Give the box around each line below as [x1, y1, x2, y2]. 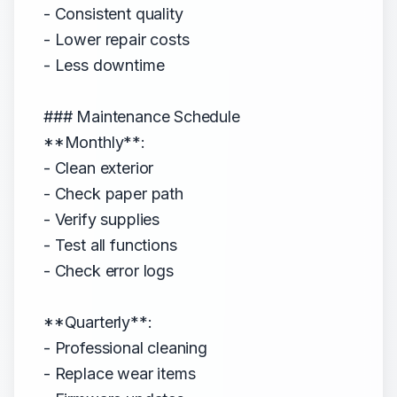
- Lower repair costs [43, 30, 190, 49]
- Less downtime [43, 56, 165, 74]
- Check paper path [43, 184, 183, 203]
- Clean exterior [43, 159, 154, 177]
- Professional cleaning [43, 339, 207, 357]
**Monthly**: [43, 133, 145, 152]
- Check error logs [43, 261, 174, 280]
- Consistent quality [43, 4, 183, 23]
